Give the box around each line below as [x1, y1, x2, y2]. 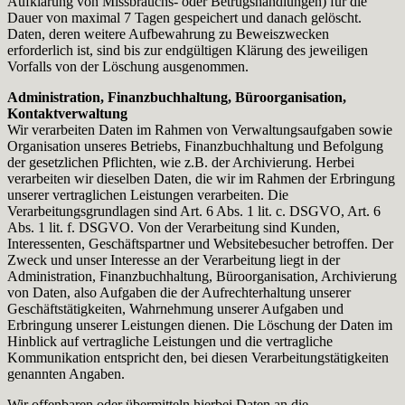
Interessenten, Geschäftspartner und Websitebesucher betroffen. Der [7, 235, 393, 251]
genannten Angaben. [7, 365, 125, 381]
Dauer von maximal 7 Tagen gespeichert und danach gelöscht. [7, 9, 362, 25]
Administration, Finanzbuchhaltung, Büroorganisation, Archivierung [7, 268, 397, 284]
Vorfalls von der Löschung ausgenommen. [7, 58, 249, 74]
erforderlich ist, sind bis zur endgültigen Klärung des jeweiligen [7, 42, 368, 58]
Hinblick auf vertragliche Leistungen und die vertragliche [7, 333, 333, 349]
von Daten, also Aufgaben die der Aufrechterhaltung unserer [7, 284, 351, 300]
